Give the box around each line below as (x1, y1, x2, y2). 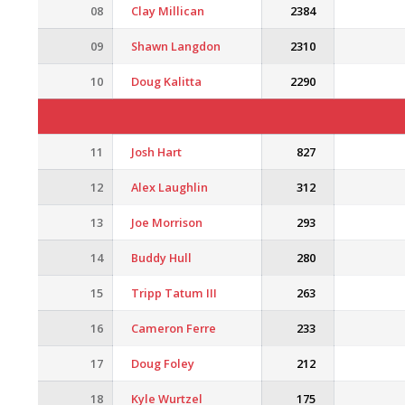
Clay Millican (131, 3, 204, 19)
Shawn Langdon (131, 38, 221, 54)
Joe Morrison (131, 214, 202, 231)
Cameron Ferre (131, 320, 216, 336)
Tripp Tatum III (131, 285, 217, 301)
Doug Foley (131, 355, 194, 372)
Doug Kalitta (131, 73, 202, 89)
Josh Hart (131, 144, 182, 160)
